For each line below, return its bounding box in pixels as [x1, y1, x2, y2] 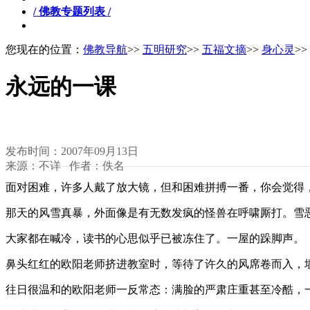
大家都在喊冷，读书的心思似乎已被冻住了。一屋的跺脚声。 [6, 232, 304, 244]
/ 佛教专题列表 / [33, 5, 111, 17]
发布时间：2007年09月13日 [6, 145, 138, 157]
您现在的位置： [6, 43, 83, 55]
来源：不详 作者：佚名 [6, 159, 125, 172]
